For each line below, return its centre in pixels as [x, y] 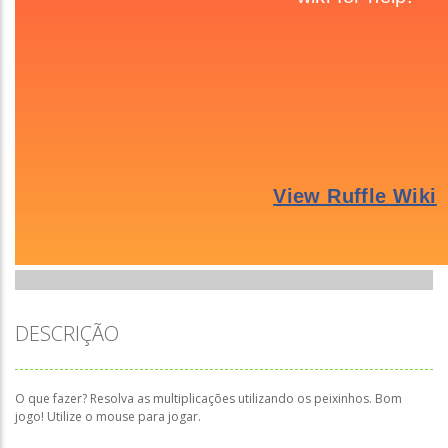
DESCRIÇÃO [67, 333]
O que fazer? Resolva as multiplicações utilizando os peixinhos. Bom [208, 398]
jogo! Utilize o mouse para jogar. [108, 416]
